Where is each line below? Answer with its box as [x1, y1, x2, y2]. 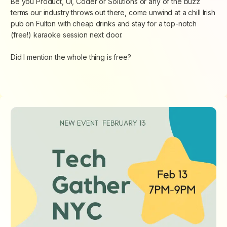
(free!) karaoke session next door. [11, 30, 123, 40]
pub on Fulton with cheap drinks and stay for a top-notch [11, 19, 197, 28]
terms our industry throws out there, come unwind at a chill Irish [11, 8, 215, 17]
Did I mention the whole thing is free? [11, 53, 131, 62]
